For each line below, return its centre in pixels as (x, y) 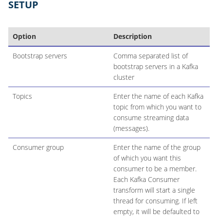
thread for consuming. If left (155, 200)
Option (24, 36)
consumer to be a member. (155, 168)
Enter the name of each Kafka (158, 96)
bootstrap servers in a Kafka (155, 66)
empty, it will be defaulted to (156, 211)
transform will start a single (154, 190)
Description (132, 36)
